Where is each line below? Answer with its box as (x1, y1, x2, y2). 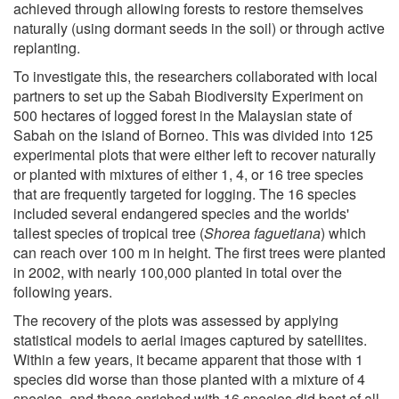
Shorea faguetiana (204, 222, 321, 243)
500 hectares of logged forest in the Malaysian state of (13, 104, 352, 126)
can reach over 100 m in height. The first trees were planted (13, 241, 386, 263)
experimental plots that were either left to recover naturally (13, 143, 376, 165)
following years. (13, 281, 112, 302)
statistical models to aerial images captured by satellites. (13, 329, 367, 350)
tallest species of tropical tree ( (13, 222, 204, 243)
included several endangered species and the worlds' (13, 202, 349, 224)
